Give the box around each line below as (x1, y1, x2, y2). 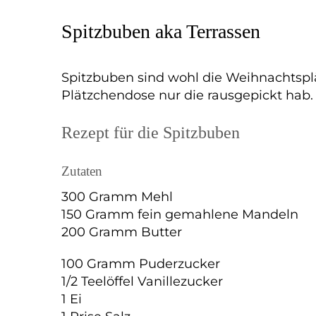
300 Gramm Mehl (61, 189, 173, 205)
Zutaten (61, 163, 102, 178)
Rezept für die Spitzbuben (61, 123, 240, 142)
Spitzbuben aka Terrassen (61, 20, 260, 43)
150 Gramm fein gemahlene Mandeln (61, 207, 298, 223)
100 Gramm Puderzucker (61, 256, 220, 272)
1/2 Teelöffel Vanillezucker (61, 274, 223, 290)
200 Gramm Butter (61, 224, 182, 241)
